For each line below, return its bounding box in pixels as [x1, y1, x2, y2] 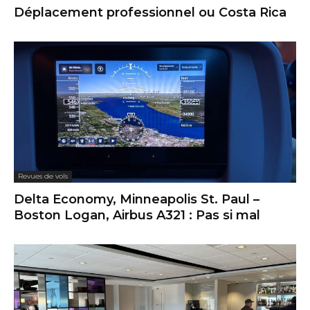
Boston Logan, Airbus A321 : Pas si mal [14, 208, 260, 224]
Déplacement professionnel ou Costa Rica [14, 5, 286, 21]
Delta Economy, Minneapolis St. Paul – [14, 192, 259, 208]
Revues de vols [18, 172, 68, 181]
